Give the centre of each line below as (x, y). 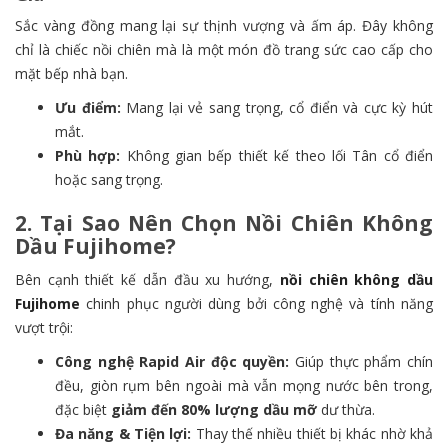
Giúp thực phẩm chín (361, 361)
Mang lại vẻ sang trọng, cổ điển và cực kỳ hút (277, 107)
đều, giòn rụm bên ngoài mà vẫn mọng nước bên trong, (244, 385)
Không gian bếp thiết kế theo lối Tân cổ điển (277, 155)
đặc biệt (83, 409)
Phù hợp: (88, 155)
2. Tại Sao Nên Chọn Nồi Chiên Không (224, 223)
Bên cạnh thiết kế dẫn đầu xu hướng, (147, 279)
